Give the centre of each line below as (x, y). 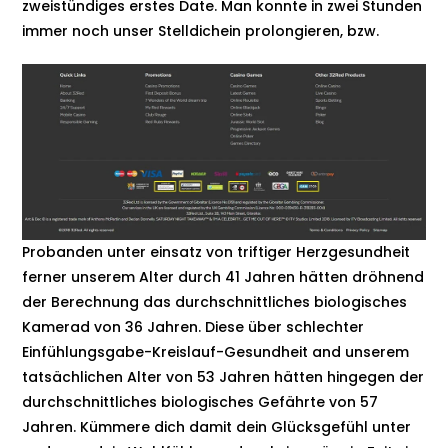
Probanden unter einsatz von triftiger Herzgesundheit (216, 251)
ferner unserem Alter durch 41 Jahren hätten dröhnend (223, 276)
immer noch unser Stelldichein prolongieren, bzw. (201, 31)
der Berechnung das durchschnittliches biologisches (215, 301)
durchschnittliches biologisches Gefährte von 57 (200, 401)
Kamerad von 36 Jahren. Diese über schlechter (193, 326)
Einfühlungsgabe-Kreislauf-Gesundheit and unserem (216, 351)
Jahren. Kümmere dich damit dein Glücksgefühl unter (217, 426)
